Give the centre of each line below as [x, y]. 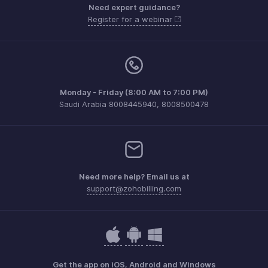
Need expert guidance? [134, 7]
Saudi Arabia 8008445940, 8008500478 [134, 104]
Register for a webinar [131, 19]
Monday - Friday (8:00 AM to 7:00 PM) [134, 92]
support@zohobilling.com [134, 188]
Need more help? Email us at [134, 176]
